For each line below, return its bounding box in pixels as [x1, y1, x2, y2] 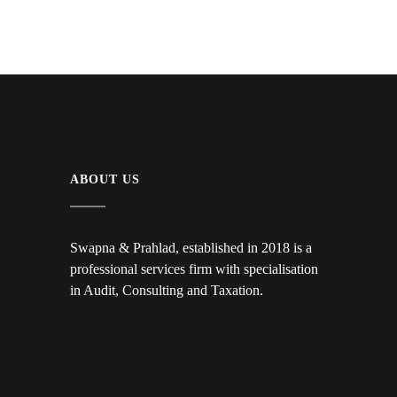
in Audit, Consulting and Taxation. [70, 283, 263, 298]
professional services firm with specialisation [70, 261, 318, 276]
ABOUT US [70, 173, 141, 186]
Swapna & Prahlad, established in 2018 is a [70, 240, 312, 255]
